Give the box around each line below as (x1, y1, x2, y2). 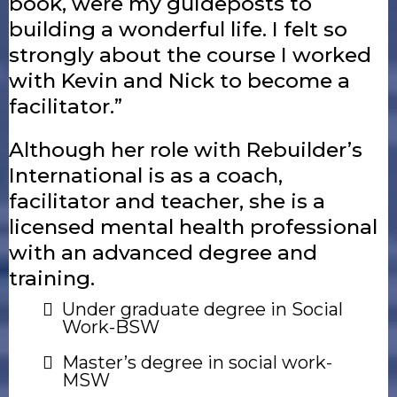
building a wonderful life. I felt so (9, 17, 347, 42)
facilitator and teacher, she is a (9, 189, 325, 214)
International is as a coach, (9, 163, 283, 188)
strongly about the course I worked (9, 43, 371, 67)
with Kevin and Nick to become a (9, 68, 350, 93)
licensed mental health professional (9, 214, 378, 239)
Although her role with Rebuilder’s (9, 137, 362, 162)
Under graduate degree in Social (62, 299, 343, 320)
